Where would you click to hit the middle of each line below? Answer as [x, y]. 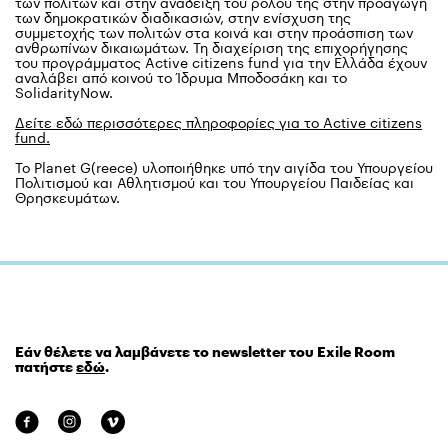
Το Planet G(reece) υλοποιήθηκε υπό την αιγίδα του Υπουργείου [224, 167]
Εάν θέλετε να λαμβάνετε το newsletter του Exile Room [205, 351]
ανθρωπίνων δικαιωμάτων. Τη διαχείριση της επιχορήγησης [211, 47]
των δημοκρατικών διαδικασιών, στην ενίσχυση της [183, 17]
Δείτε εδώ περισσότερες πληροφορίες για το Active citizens [218, 122]
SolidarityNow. [64, 92]
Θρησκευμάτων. [67, 197]
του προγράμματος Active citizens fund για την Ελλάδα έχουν [221, 62]
